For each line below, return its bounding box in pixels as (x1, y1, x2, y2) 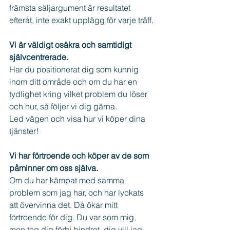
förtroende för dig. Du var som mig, (9, 212, 138, 222)
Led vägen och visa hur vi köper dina (9, 113, 147, 124)
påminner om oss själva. (9, 162, 98, 173)
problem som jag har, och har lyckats (9, 187, 146, 198)
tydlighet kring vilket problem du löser (9, 88, 149, 99)
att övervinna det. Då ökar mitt (9, 199, 120, 210)
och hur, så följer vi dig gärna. (9, 101, 119, 111)
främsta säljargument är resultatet (9, 2, 132, 13)
